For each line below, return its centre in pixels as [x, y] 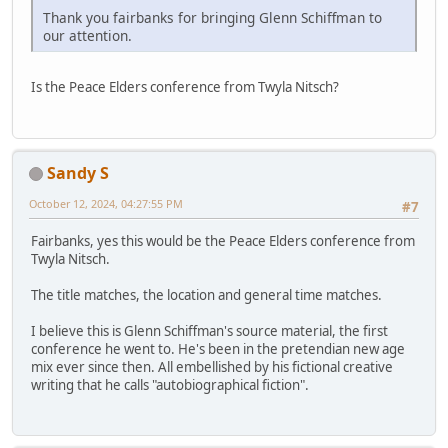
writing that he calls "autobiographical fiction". [170, 385]
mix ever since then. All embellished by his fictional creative [212, 367]
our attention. [87, 36]
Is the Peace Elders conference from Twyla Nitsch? [185, 87]
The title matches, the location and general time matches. [206, 295]
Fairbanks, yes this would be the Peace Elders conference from [223, 241]
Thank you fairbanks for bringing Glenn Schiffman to [212, 18]
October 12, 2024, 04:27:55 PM [106, 203]
